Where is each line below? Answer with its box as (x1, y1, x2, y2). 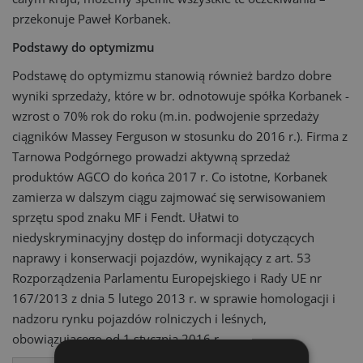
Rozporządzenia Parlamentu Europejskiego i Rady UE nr (12, 270, 322, 286)
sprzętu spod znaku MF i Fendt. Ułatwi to (12, 209, 239, 225)
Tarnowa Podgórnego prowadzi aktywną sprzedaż (12, 148, 290, 164)
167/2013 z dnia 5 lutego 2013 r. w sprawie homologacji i (12, 290, 335, 306)
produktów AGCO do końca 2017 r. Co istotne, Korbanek (12, 169, 327, 185)
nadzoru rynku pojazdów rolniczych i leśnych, (12, 310, 267, 327)
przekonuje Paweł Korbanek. (12, 11, 171, 27)
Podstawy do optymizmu (12, 39, 155, 55)
